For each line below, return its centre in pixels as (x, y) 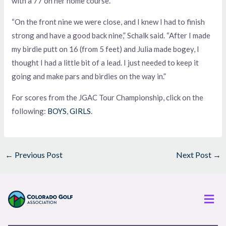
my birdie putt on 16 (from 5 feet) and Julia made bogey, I (106, 49)
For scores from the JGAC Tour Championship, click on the (108, 98)
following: (30, 111)
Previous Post (38, 155)
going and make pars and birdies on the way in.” (89, 76)
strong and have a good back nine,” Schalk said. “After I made (111, 36)
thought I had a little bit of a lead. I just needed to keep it (105, 63)
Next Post (194, 155)
